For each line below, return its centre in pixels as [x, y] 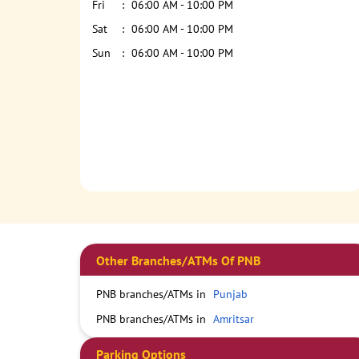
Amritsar [233, 319]
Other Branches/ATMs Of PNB [178, 261]
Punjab [230, 294]
